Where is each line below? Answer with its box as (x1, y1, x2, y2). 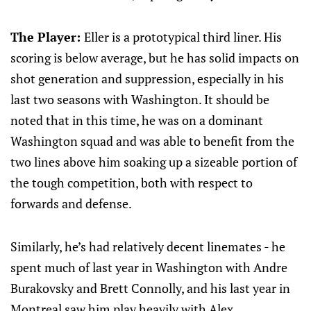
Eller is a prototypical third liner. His (84, 28, 282, 45)
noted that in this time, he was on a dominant (10, 112, 263, 128)
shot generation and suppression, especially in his (10, 70, 284, 87)
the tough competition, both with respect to (10, 174, 253, 191)
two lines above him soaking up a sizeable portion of (10, 153, 297, 170)
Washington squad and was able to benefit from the (10, 133, 294, 149)
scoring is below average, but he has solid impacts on (10, 49, 299, 66)
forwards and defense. (10, 195, 132, 212)
